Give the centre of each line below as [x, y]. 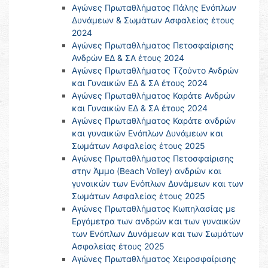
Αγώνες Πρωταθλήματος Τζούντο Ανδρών [155, 71]
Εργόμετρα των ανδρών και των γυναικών [156, 221]
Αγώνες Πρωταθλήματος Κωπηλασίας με [154, 209]
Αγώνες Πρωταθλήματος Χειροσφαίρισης [154, 259]
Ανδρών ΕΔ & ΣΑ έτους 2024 [128, 58]
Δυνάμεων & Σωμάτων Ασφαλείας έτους [153, 20]
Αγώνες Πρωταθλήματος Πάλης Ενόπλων [154, 8]
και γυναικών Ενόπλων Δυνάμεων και [147, 133]
